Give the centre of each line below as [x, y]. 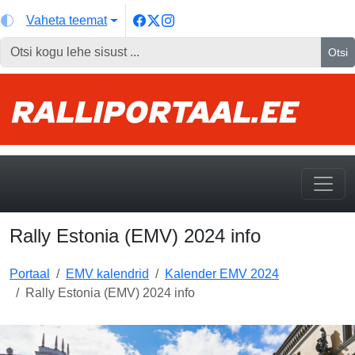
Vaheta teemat [67, 20]
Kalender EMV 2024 [222, 274]
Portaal [30, 274]
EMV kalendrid [107, 274]
